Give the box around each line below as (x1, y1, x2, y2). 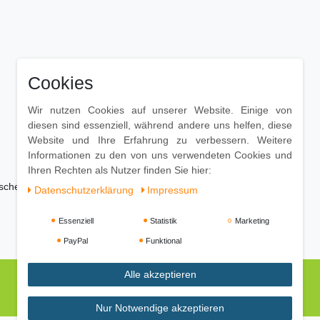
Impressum (147, 184, 198, 196)
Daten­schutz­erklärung (34, 184, 136, 196)
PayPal (61, 236, 89, 246)
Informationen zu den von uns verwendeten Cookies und (28, 149, 292, 161)
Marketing (232, 216, 269, 226)
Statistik (148, 216, 178, 226)
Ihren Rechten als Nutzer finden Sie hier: (28, 164, 211, 176)
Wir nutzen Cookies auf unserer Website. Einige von (28, 104, 292, 116)
